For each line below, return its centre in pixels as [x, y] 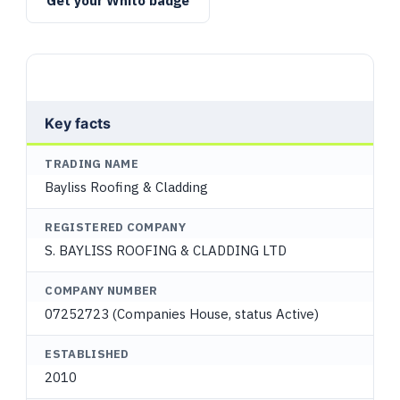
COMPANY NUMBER [101, 291]
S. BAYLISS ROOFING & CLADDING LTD [166, 250]
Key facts [78, 123]
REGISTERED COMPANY [115, 227]
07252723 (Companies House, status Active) [182, 314]
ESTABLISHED [87, 354]
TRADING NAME [92, 164]
